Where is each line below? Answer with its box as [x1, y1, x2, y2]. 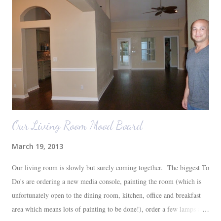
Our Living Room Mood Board [12, 118, 143, 133]
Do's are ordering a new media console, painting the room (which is [12, 176, 201, 186]
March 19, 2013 [12, 141, 63, 151]
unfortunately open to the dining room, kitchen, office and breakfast [12, 190, 201, 200]
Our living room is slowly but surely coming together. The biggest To [12, 162, 209, 172]
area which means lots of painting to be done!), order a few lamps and [12, 204, 208, 214]
